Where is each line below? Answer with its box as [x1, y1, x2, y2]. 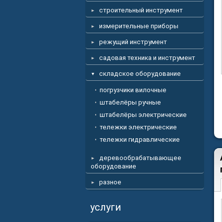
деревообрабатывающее [99, 154, 181, 162]
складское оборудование [99, 70, 181, 77]
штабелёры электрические [100, 111, 187, 118]
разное [99, 178, 121, 186]
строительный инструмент [99, 6, 183, 14]
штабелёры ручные [100, 99, 161, 106]
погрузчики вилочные [100, 86, 166, 94]
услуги [90, 201, 121, 213]
